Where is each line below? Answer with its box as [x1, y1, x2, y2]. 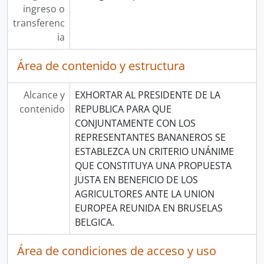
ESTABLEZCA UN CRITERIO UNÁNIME [74, 145, 234, 158]
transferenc [12, 16, 65, 29]
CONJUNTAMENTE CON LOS [74, 117, 196, 130]
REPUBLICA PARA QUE [74, 103, 171, 115]
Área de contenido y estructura [17, 58, 185, 74]
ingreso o [22, 2, 65, 15]
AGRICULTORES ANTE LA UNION [74, 187, 214, 200]
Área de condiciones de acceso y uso [17, 243, 216, 259]
